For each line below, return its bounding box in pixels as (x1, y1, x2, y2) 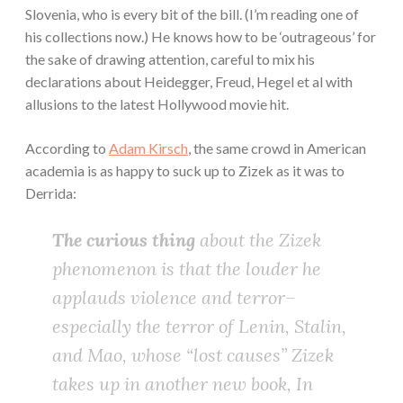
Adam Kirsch (109, 139, 188, 157)
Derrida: (25, 184, 76, 202)
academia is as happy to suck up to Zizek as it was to (25, 162, 345, 180)
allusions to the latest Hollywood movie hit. (25, 95, 289, 113)
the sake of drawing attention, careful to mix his (25, 50, 315, 68)
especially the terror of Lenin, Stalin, (52, 315, 346, 338)
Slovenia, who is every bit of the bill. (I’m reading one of (25, 5, 359, 23)
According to (25, 139, 109, 157)
